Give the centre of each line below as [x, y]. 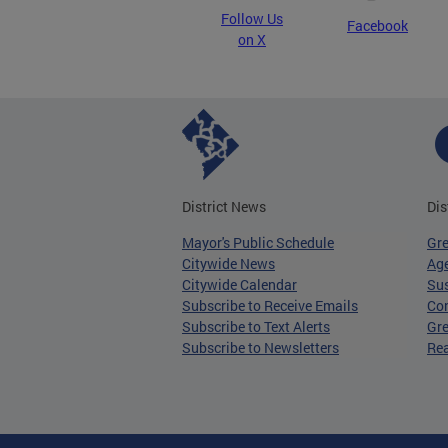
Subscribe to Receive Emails [270, 305]
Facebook [377, 25]
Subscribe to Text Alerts [256, 326]
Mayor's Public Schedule [258, 242]
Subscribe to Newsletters [260, 347]
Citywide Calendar [239, 284]
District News [224, 206]
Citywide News [228, 263]
